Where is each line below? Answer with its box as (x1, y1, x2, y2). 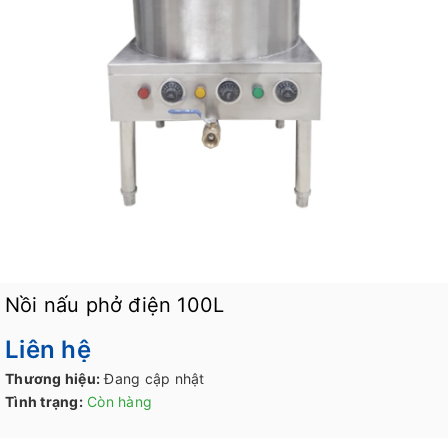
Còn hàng (87, 393, 152, 411)
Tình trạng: (5, 393, 83, 411)
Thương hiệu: (5, 370, 100, 388)
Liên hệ (5, 335, 91, 365)
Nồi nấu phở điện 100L (5, 293, 225, 317)
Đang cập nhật (104, 370, 205, 388)
